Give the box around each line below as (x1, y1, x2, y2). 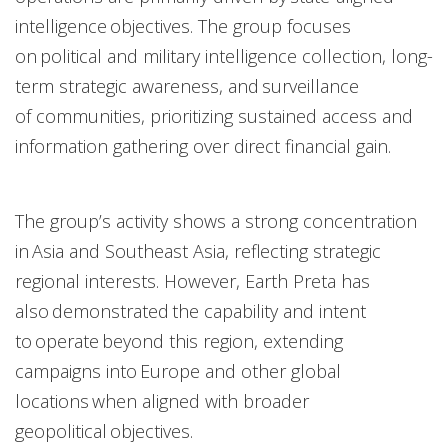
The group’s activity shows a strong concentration (15, 208, 417, 233)
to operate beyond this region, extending (15, 328, 343, 353)
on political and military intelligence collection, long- (15, 43, 433, 68)
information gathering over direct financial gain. (15, 133, 394, 158)
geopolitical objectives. (15, 418, 196, 443)
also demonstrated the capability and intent (15, 298, 366, 323)
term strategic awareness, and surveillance (15, 73, 359, 98)
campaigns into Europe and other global (15, 358, 341, 383)
